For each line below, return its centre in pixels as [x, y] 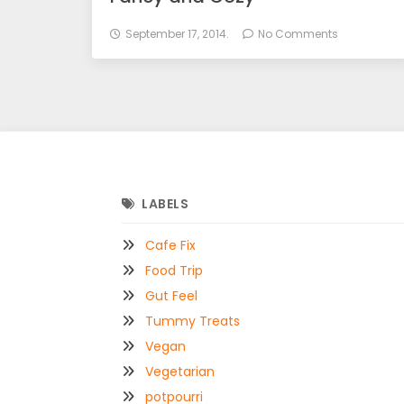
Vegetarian [179, 372]
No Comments [298, 34]
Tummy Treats [192, 321]
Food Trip [174, 271]
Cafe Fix [170, 246]
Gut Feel [171, 296]
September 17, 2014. [177, 34]
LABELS [165, 204]
